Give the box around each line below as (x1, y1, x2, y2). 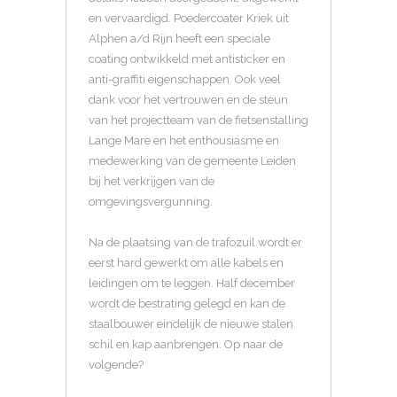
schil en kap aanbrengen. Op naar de (89, 338, 283, 352)
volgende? (89, 358, 144, 372)
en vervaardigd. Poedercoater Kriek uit (89, 12, 289, 26)
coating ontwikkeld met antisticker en (89, 52, 285, 66)
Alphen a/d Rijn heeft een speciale (89, 32, 270, 46)
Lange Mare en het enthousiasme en (89, 134, 279, 148)
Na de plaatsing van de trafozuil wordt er (89, 236, 302, 250)
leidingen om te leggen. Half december (89, 276, 295, 291)
